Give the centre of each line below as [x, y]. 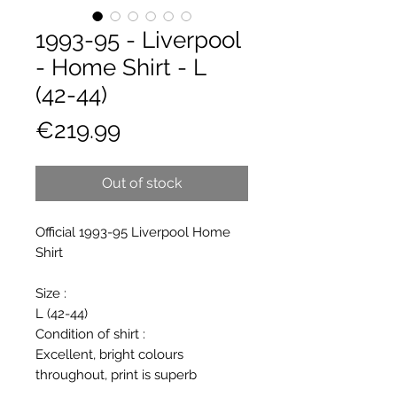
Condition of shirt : [90, 334]
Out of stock [142, 183]
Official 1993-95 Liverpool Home [133, 232]
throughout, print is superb [116, 374]
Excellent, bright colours [109, 354]
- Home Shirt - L [121, 67]
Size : [51, 293]
